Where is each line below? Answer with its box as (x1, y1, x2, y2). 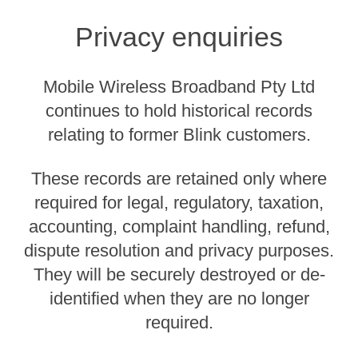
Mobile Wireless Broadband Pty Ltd (43, 77, 315, 97)
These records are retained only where (31, 169, 327, 189)
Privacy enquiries (75, 22, 283, 52)
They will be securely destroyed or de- (33, 265, 325, 284)
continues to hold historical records (46, 101, 312, 121)
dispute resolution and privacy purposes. (24, 241, 334, 261)
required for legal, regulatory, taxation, (34, 193, 324, 213)
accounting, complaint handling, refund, (28, 217, 330, 237)
